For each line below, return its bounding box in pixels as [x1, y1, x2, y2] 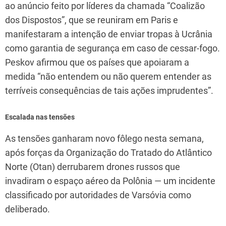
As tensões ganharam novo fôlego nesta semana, [5, 133, 204, 144]
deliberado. [5, 203, 50, 214]
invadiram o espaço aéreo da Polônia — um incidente [5, 175, 215, 186]
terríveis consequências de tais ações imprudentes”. [5, 85, 213, 96]
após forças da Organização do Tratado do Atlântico [5, 147, 212, 158]
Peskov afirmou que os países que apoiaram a [5, 56, 189, 68]
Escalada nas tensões [5, 112, 75, 121]
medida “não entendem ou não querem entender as [5, 71, 211, 82]
